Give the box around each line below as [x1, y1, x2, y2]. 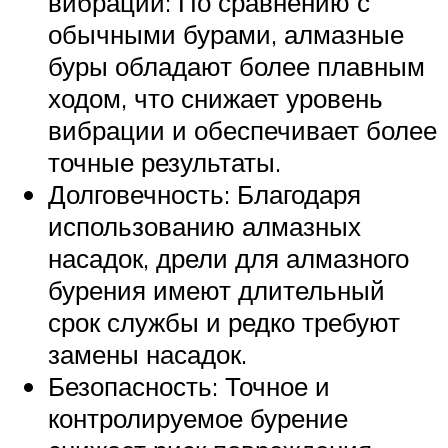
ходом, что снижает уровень [48, 82, 383, 115]
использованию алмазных [48, 210, 361, 243]
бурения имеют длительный [48, 274, 385, 307]
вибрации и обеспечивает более [48, 114, 437, 147]
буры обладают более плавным [48, 50, 425, 83]
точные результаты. [48, 146, 281, 179]
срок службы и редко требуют [48, 306, 400, 339]
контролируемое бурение [48, 402, 348, 435]
